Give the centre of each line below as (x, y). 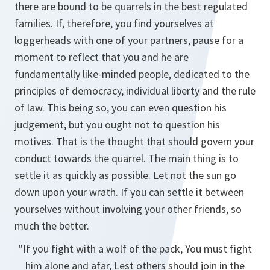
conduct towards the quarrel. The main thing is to (127, 158)
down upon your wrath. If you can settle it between (129, 192)
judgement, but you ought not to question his (117, 124)
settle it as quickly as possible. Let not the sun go (125, 175)
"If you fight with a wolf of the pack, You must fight (135, 249)
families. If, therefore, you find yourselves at (114, 23)
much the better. (52, 226)
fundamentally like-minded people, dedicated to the (132, 74)
